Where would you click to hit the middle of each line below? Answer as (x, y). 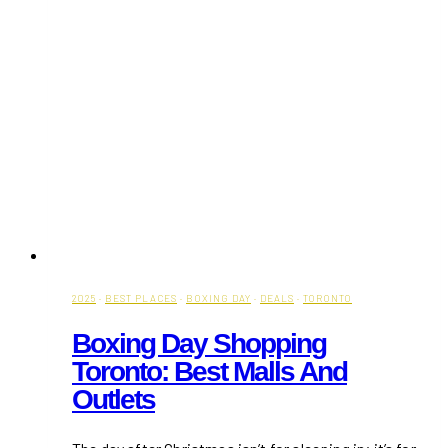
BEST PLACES (141, 298)
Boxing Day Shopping (199, 343)
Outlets (113, 399)
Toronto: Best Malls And (209, 371)
